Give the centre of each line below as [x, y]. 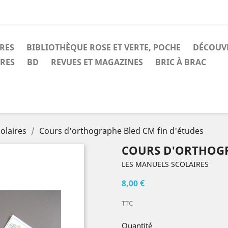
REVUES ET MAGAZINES [97, 62]
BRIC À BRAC [181, 62]
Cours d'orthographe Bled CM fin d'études [121, 131]
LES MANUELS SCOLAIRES [165, 164]
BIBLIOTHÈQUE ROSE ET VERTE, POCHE [104, 47]
